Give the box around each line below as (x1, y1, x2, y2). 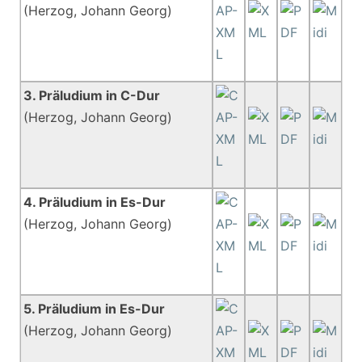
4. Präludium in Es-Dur (23, 194, 166, 210)
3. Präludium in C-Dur (23, 87, 161, 103)
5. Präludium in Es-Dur (23, 301, 166, 317)
